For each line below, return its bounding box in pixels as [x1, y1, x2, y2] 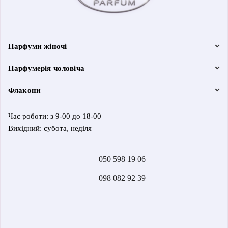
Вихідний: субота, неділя [8, 124, 92, 132]
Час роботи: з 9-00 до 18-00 [8, 111, 101, 120]
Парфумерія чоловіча [8, 64, 84, 72]
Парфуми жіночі [8, 42, 67, 50]
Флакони [8, 85, 41, 94]
